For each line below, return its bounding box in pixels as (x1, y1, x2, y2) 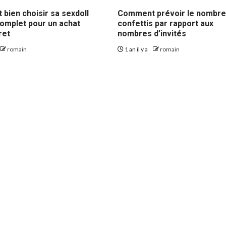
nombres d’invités (118, 29, 187, 39)
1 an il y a (124, 45, 149, 53)
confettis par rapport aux (118, 19, 214, 29)
